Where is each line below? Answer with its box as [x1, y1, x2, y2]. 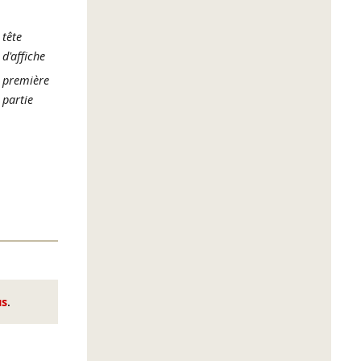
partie [2, 92, 33, 108]
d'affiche [2, 48, 45, 64]
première [2, 73, 49, 89]
